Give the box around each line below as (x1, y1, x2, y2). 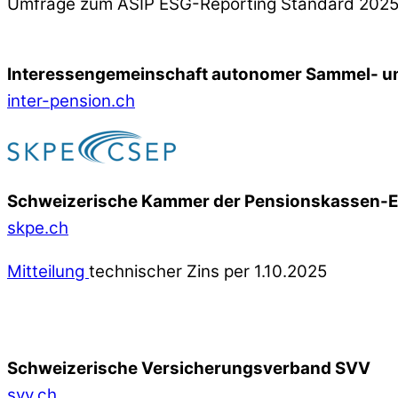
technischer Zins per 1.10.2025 (89, 261, 327, 283)
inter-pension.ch (7, 90, 135, 111)
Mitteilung (7, 261, 89, 283)
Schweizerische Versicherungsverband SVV (7, 357, 370, 378)
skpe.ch (7, 218, 68, 239)
